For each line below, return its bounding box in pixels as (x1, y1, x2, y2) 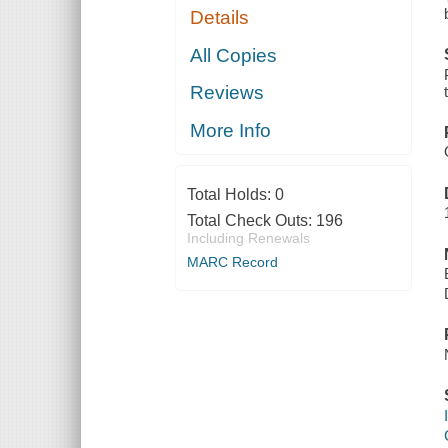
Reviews (190, 82, 265, 104)
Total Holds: (186, 185, 275, 203)
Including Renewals (186, 229, 310, 246)
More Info (190, 119, 272, 141)
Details (190, 7, 250, 29)
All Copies (190, 44, 278, 66)
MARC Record (186, 253, 278, 270)
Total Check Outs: (186, 211, 316, 229)
